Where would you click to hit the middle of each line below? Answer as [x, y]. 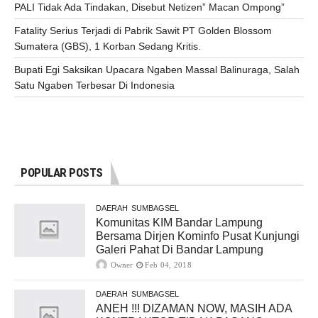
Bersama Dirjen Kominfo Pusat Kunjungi [198, 236]
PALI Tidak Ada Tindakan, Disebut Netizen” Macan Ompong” [149, 7]
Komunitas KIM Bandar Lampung [179, 223]
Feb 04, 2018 [168, 265]
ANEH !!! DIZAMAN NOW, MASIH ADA [194, 309]
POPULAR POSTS [62, 173]
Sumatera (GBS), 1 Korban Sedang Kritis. [108, 46]
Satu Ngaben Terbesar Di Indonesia [94, 86]
